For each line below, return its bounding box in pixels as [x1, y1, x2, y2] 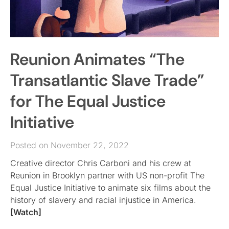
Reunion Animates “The [10, 48, 185, 70]
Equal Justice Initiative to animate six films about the [10, 182, 211, 193]
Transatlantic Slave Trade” [10, 69, 204, 91]
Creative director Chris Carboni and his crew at [10, 157, 191, 168]
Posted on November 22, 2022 [10, 140, 129, 150]
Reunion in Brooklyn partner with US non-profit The [10, 170, 204, 180]
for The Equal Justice [10, 90, 166, 112]
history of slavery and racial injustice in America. [10, 194, 196, 205]
